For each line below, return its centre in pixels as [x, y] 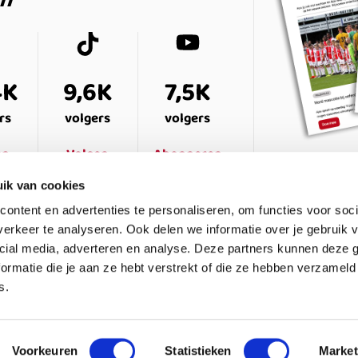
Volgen [88, 154]
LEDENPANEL [285, 292]
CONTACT [175, 292]
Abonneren [187, 154]
